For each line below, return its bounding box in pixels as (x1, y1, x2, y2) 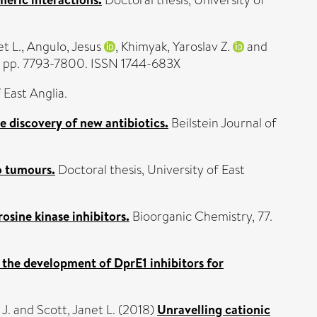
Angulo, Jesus (27, 38, 101, 56)
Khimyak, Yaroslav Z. (121, 38, 230, 56)
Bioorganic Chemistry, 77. (129, 207, 272, 226)
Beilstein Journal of (168, 114, 277, 132)
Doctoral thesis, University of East (55, 161, 245, 179)
